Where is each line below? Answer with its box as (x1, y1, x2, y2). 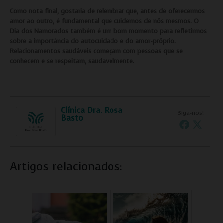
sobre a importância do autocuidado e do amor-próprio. (10, 36, 176, 45)
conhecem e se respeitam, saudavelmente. (10, 56, 134, 65)
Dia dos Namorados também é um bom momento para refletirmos (10, 26, 207, 35)
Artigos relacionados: (10, 158, 122, 174)
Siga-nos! (178, 109, 204, 117)
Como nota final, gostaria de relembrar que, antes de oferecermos (10, 6, 205, 15)
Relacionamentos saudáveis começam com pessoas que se (10, 46, 183, 55)
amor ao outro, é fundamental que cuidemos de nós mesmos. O (10, 16, 199, 25)
